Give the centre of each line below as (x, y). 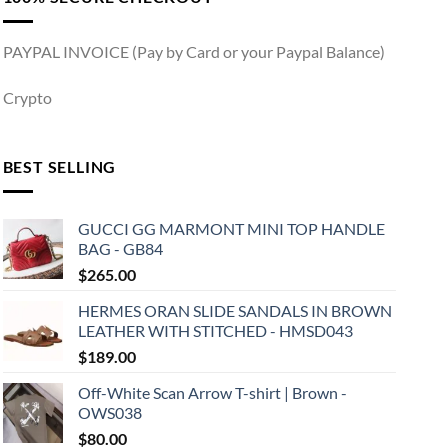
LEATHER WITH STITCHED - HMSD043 (215, 330)
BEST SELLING (59, 167)
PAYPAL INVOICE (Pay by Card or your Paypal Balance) (193, 51)
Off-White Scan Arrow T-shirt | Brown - (212, 392)
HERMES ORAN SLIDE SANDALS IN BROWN (234, 310)
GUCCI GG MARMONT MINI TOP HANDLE (231, 228)
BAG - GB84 (120, 248)
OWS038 (109, 412)
